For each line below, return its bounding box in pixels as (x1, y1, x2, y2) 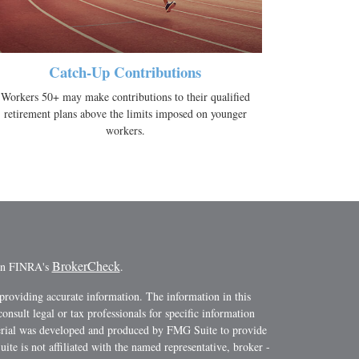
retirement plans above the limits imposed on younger (3, 106, 247, 122)
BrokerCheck (51, 257, 120, 275)
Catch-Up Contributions (49, 61, 201, 83)
